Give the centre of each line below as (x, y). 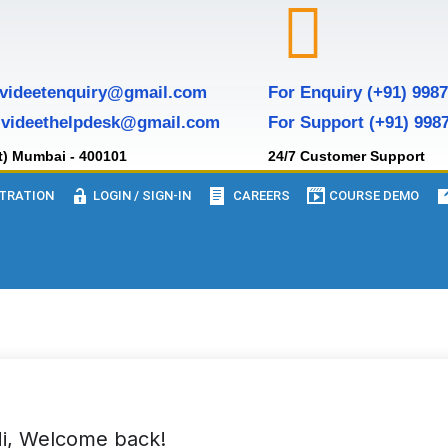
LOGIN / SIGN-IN (140, 195)
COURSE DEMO (372, 195)
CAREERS (258, 195)
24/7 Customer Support (347, 156)
